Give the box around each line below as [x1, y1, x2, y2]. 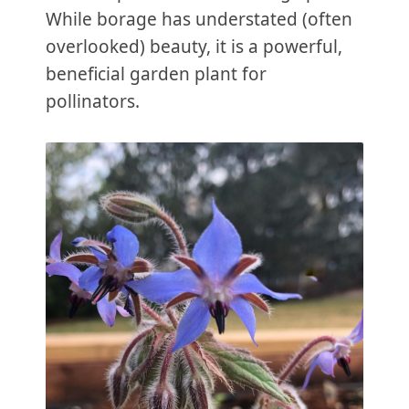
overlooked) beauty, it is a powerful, [46, 34, 342, 58]
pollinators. [46, 89, 140, 113]
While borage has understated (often [46, 6, 352, 31]
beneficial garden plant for [46, 61, 267, 86]
